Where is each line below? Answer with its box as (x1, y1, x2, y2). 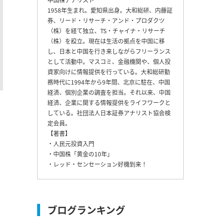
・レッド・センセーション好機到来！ (47, 159, 147, 168)
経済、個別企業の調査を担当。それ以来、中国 (47, 88, 171, 96)
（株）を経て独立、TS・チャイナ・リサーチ (47, 26, 165, 35)
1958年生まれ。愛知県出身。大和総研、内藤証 (47, 5, 173, 14)
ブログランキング (47, 202, 125, 217)
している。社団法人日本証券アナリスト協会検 (47, 108, 171, 117)
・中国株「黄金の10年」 (47, 149, 113, 158)
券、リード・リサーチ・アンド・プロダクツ (47, 16, 165, 24)
